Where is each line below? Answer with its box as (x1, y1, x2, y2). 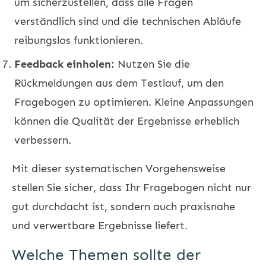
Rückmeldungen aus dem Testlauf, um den (14, 76, 224, 90)
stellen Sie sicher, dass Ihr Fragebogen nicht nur (12, 180, 251, 194)
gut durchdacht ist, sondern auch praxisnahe (12, 199, 235, 213)
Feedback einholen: (14, 57, 115, 71)
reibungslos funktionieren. (14, 33, 143, 47)
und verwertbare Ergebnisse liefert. (12, 218, 188, 232)
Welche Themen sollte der (12, 245, 201, 264)
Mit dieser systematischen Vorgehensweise (12, 161, 226, 175)
